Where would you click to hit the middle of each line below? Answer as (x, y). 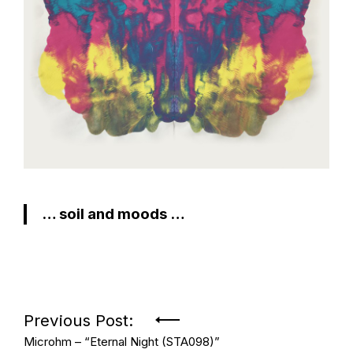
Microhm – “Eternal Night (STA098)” (122, 342)
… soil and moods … (113, 214)
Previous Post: (78, 321)
